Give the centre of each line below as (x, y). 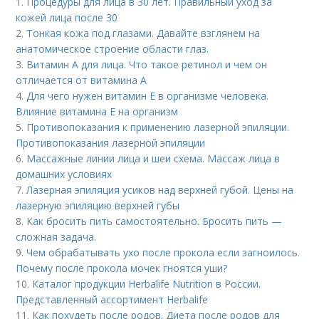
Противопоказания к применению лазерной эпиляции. (158, 127)
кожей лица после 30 (67, 17)
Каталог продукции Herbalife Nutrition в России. (147, 283)
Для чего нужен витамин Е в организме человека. (148, 95)
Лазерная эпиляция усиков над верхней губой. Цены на (160, 189)
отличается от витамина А (82, 80)
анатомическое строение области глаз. (113, 48)
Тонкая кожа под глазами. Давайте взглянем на (143, 33)
